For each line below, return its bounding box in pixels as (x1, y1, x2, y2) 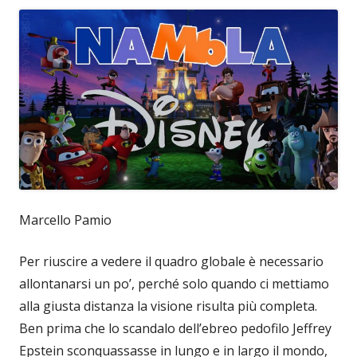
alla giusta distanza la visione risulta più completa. (19, 296, 317, 315)
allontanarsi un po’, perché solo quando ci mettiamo (19, 274, 329, 292)
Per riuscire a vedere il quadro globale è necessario (19, 252, 324, 270)
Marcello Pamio (19, 210, 112, 229)
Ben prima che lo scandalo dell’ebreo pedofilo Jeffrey (19, 319, 331, 337)
